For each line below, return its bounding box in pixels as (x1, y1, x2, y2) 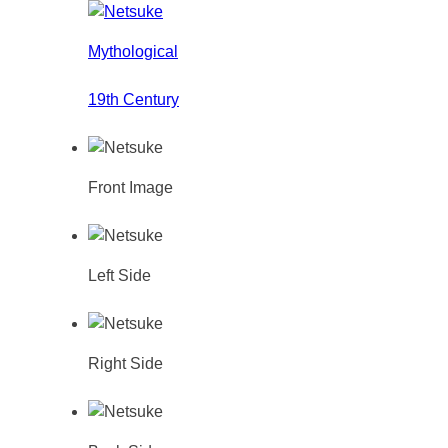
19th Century (88, 90, 179, 108)
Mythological (88, 42, 178, 60)
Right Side (88, 354, 163, 372)
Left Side (88, 266, 151, 284)
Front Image (88, 178, 173, 196)
